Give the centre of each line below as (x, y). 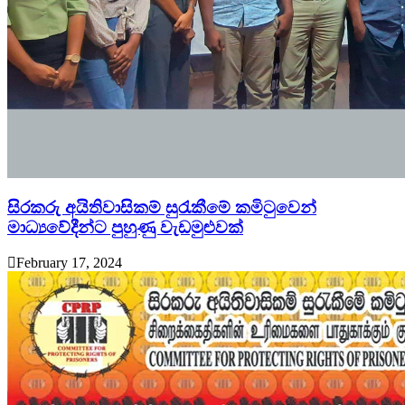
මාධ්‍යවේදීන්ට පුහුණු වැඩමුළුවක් (125, 228)
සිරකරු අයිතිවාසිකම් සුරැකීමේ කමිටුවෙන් (162, 208)
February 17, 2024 (69, 263)
